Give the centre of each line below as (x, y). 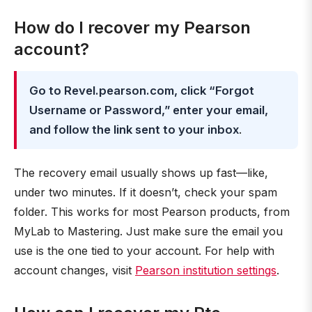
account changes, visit (75, 270)
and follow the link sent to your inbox (134, 130)
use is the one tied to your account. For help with (144, 251)
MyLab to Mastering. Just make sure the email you (148, 231)
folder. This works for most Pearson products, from (152, 212)
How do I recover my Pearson (132, 28)
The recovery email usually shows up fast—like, (141, 173)
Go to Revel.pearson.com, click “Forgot (142, 91)
